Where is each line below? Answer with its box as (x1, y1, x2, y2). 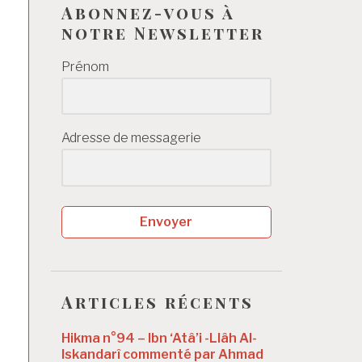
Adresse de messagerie (61, 130, 201, 146)
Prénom (61, 58, 109, 74)
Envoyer (140, 214, 193, 230)
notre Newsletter (61, 22, 264, 44)
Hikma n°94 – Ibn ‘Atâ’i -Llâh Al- (61, 330, 257, 346)
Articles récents (61, 291, 254, 314)
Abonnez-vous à (61, 2, 234, 24)
